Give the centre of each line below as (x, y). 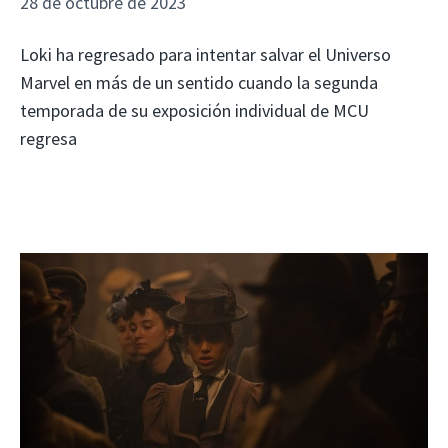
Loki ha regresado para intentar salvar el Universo (205, 54)
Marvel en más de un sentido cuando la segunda (199, 82)
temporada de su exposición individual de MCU (194, 110)
